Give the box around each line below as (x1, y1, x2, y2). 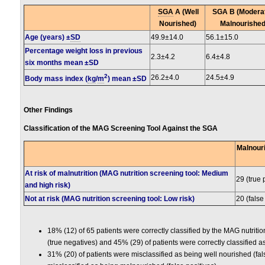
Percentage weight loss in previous (25, 47, 143, 55)
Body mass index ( (25, 75, 88, 83)
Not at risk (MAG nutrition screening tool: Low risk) (25, 195, 195, 203)
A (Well (173, 8, 199, 16)
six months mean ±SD (25, 59, 99, 67)
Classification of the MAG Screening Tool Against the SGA (24, 124, 218, 132)
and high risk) (25, 181, 70, 189)
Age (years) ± (25, 33, 70, 41)
